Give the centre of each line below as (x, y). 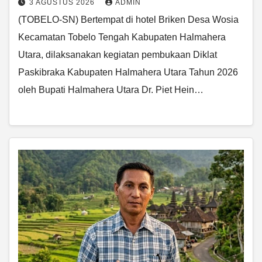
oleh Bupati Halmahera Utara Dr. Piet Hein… (111, 89)
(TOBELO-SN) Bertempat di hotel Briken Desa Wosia (128, 19)
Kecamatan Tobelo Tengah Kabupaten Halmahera (122, 37)
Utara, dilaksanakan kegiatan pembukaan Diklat (118, 54)
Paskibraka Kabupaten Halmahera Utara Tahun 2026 (128, 72)
